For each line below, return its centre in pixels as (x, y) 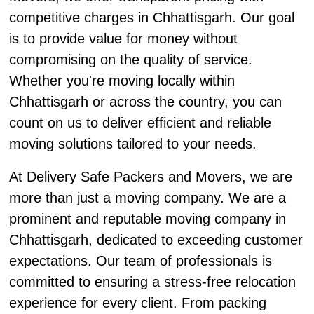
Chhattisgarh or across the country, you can (145, 102)
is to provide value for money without (123, 39)
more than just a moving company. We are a (147, 198)
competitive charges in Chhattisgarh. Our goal (151, 18)
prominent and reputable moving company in (147, 219)
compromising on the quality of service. (130, 60)
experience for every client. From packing (137, 303)
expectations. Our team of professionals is (140, 261)
